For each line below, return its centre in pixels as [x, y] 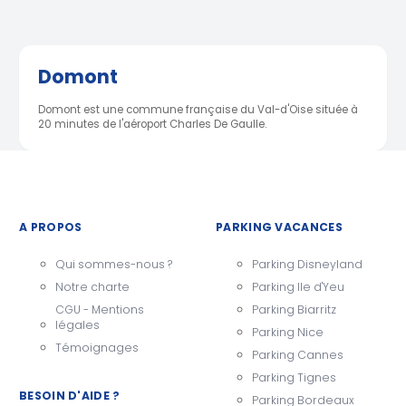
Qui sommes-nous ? [114, 265]
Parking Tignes [294, 378]
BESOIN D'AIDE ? [70, 396]
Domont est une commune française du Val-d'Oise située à [198, 109]
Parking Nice [288, 333]
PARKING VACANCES [279, 227]
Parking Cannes [298, 355]
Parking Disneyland [307, 265]
